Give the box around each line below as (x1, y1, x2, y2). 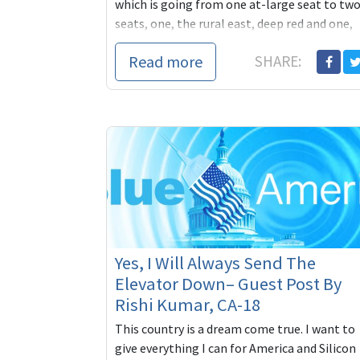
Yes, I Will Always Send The (115, 251, 316, 274)
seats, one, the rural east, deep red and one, (115, 15, 353, 32)
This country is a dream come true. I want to (115, 320, 355, 337)
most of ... (115, 35, 169, 51)
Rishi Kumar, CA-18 (115, 292, 260, 316)
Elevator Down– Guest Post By (115, 272, 342, 295)
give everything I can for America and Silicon (115, 339, 356, 356)
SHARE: (255, 51, 305, 72)
